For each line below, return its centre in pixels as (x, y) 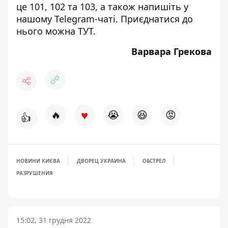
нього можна (47, 31)
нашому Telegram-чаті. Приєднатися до (105, 19)
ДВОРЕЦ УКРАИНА (101, 161)
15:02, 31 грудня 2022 (54, 220)
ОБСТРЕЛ (154, 161)
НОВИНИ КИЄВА (38, 161)
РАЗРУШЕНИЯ (35, 173)
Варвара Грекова (172, 51)
